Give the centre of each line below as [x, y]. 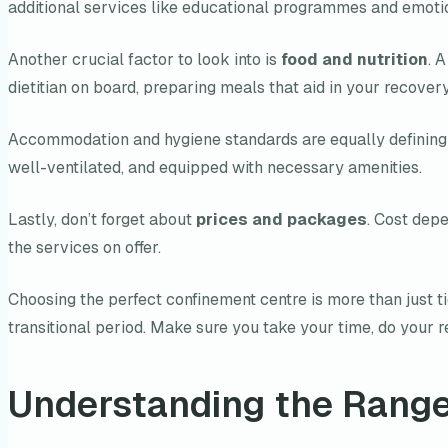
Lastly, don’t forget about [102, 220]
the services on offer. [84, 248]
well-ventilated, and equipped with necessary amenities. [215, 168]
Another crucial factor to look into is [144, 60]
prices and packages [281, 220]
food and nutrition [354, 60]
